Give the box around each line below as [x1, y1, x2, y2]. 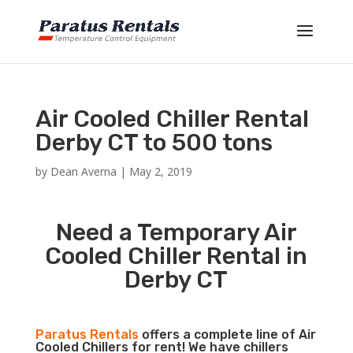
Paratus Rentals [35, 327, 139, 342]
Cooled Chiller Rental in [45, 242, 308, 270]
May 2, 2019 [128, 164, 192, 179]
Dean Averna [50, 164, 117, 179]
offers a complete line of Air [138, 327, 316, 342]
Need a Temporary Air [55, 218, 297, 247]
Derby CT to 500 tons [35, 128, 273, 157]
